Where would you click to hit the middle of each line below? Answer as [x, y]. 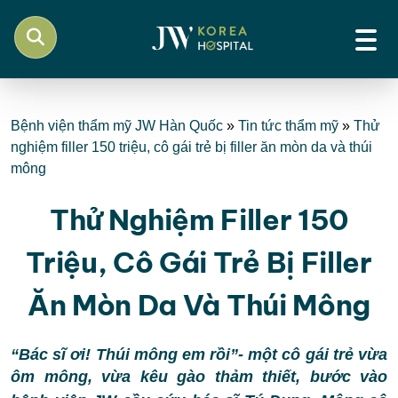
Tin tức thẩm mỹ [288, 126]
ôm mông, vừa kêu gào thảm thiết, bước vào [199, 377]
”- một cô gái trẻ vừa [309, 354]
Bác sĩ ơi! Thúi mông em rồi [125, 354]
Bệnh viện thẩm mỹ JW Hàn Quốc [117, 126]
